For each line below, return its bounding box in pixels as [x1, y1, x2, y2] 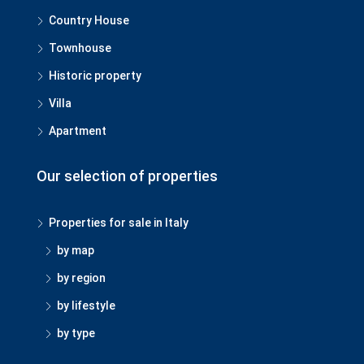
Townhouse [49, 41, 111, 54]
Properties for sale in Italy [49, 216, 188, 229]
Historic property [49, 69, 141, 82]
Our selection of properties [37, 167, 218, 184]
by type [57, 327, 95, 340]
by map [57, 244, 94, 257]
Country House [49, 14, 129, 27]
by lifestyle [57, 299, 115, 312]
